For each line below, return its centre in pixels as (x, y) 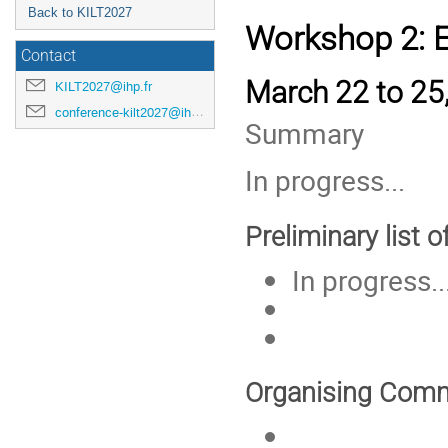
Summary (304, 133)
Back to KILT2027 (80, 12)
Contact (48, 56)
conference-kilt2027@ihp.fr (123, 112)
